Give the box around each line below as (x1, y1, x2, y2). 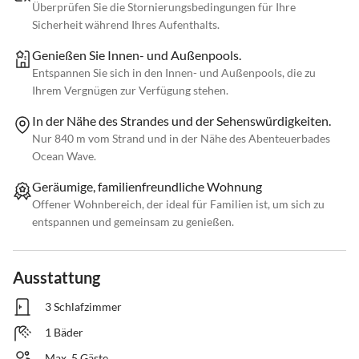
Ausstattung (13, 268, 100, 288)
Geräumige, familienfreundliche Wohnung (32, 179, 262, 195)
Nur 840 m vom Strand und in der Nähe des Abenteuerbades (32, 131, 330, 146)
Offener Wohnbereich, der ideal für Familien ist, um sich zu (32, 197, 325, 212)
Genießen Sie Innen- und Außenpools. (32, 47, 241, 63)
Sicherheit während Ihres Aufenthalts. (32, 18, 220, 32)
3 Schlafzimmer (45, 300, 122, 314)
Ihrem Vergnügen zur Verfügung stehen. (32, 83, 228, 98)
